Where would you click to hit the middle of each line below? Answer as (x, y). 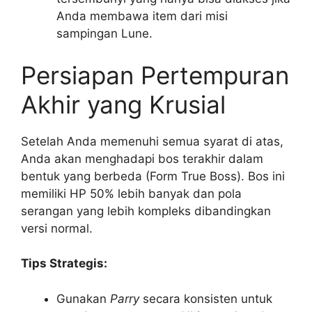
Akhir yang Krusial (123, 104)
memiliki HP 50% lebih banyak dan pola (131, 193)
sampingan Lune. (104, 34)
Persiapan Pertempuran (155, 75)
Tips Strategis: (64, 264)
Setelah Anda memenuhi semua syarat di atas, (152, 141)
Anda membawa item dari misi (142, 16)
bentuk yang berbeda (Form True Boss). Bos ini (153, 176)
